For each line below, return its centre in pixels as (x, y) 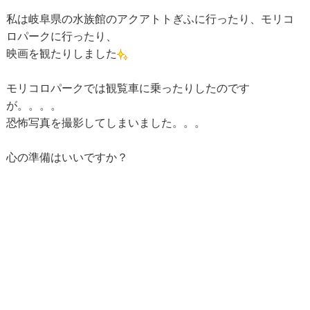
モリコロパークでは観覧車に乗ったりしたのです (128, 89)
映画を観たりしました (61, 54)
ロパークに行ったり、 (61, 37)
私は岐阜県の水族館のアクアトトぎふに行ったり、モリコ (150, 19)
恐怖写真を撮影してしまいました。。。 (106, 123)
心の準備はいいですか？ (67, 158)
